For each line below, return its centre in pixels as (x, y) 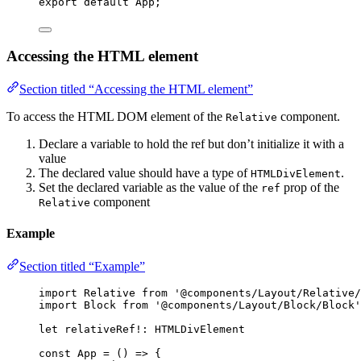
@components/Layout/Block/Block (258, 305)
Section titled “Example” (82, 267)
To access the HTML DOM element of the (116, 116)
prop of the (310, 187)
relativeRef (100, 330)
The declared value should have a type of (145, 172)
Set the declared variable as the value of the (150, 187)
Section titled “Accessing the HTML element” (136, 89)
